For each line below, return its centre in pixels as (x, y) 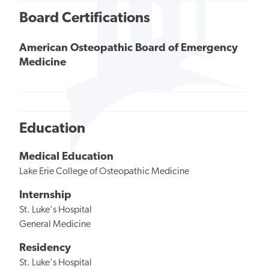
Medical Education (66, 157)
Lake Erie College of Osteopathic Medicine (104, 172)
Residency (45, 248)
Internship (45, 196)
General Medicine (55, 225)
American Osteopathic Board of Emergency (128, 49)
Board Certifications (85, 18)
